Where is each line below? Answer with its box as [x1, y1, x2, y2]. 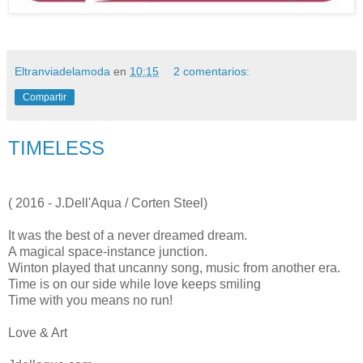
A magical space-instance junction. [8, 244, 207, 258]
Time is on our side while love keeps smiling [8, 276, 261, 291]
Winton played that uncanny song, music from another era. [8, 260, 340, 275]
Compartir [23, 91, 66, 103]
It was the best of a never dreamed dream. [8, 228, 247, 242]
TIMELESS [8, 136, 105, 159]
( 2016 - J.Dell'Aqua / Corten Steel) [8, 195, 207, 210]
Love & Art [8, 325, 67, 340]
